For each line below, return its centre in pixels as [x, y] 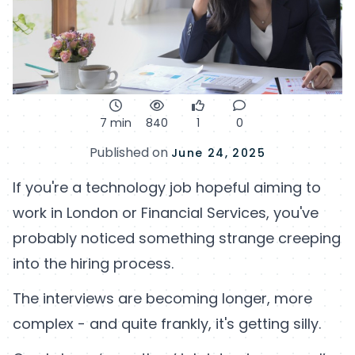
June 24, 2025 [218, 153]
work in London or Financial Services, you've [166, 213]
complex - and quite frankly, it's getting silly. [167, 324]
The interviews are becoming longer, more [162, 299]
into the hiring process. [93, 264]
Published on [130, 153]
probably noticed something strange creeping [177, 239]
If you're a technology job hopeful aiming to [167, 188]
